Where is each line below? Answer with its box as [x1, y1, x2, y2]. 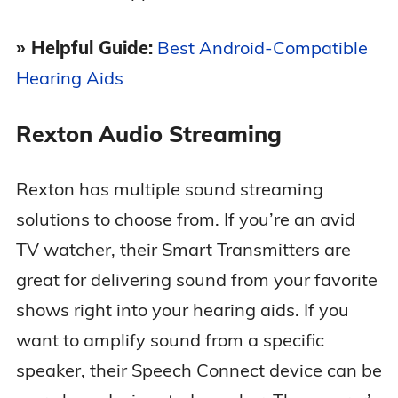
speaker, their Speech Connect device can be [15, 359, 382, 382]
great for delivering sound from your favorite [15, 268, 378, 291]
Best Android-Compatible [156, 36, 368, 60]
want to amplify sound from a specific [15, 329, 324, 352]
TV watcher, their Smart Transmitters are [15, 238, 351, 261]
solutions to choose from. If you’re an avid [15, 208, 355, 231]
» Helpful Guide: [15, 36, 153, 60]
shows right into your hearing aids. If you [15, 298, 349, 322]
